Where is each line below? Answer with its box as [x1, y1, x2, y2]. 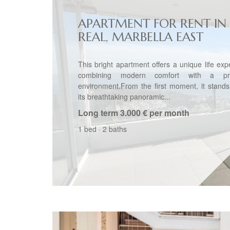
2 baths [103, 124, 127, 134]
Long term [78, 107, 118, 119]
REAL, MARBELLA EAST [78, 29, 203, 45]
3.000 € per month [120, 107, 189, 119]
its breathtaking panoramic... [78, 91, 170, 102]
